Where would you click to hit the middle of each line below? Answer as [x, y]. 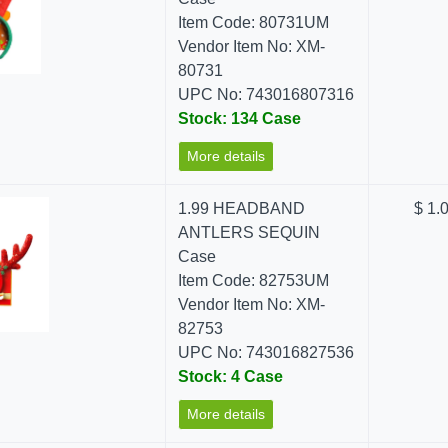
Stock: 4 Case [231, 376]
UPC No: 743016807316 [266, 94]
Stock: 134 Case [240, 118]
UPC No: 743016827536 [266, 352]
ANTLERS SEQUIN [249, 232]
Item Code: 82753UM [254, 280]
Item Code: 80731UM [254, 22]
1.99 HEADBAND [242, 208]
